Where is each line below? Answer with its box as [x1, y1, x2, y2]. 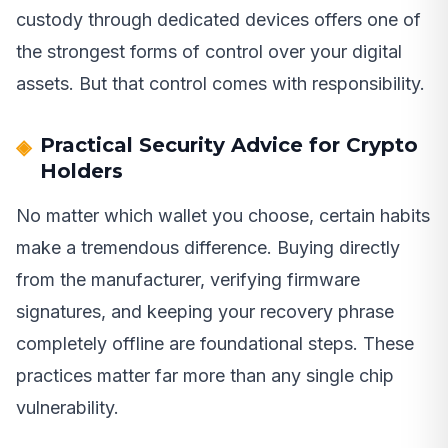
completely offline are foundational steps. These [16, 332, 414, 354]
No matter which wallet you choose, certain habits [16, 204, 430, 226]
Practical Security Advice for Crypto [40, 132, 418, 157]
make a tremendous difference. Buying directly [16, 236, 400, 258]
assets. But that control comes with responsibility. [16, 72, 425, 94]
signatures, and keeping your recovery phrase [16, 300, 394, 322]
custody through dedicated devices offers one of [16, 8, 421, 30]
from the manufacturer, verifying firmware [16, 268, 360, 290]
